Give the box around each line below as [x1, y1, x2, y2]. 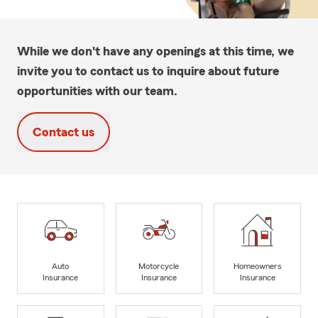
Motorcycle [138, 262, 180, 271]
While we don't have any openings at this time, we [17, 44, 294, 57]
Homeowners [233, 262, 282, 271]
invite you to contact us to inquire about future [17, 64, 279, 77]
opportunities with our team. [17, 84, 177, 97]
